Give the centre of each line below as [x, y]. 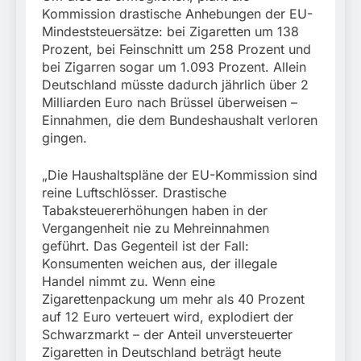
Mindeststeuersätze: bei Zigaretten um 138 [170, 32]
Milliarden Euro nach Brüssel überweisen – [170, 103]
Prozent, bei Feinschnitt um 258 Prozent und [176, 50]
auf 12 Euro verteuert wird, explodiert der [168, 317]
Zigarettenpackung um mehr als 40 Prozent [173, 299]
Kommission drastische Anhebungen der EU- [177, 14]
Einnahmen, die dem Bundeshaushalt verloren [180, 120]
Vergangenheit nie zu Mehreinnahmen [156, 228]
